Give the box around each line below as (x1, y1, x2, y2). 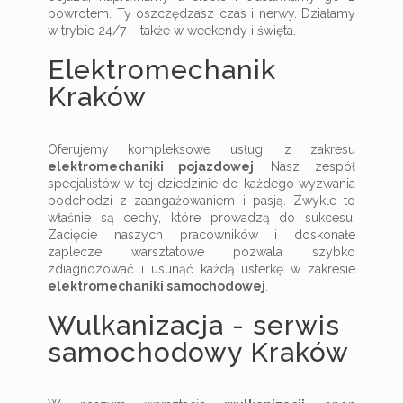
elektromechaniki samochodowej (48, 279, 265, 293)
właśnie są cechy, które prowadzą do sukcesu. (48, 210, 355, 225)
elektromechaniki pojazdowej (48, 159, 254, 174)
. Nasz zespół (253, 159, 356, 174)
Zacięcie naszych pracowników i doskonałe (48, 228, 355, 242)
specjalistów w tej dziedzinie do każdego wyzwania (48, 176, 355, 191)
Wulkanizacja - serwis (48, 309, 340, 341)
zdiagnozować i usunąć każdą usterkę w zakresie (48, 262, 355, 276)
